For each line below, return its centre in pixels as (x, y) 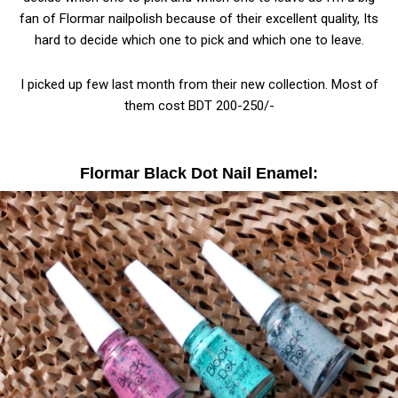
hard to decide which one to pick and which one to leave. (199, 40)
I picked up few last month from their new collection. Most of (199, 84)
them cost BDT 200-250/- (199, 105)
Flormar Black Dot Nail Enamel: (199, 173)
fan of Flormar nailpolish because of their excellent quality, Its (199, 18)
